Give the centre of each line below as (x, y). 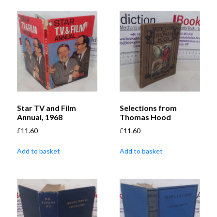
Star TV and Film (46, 108)
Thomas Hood (145, 117)
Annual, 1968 (40, 117)
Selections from (148, 108)
